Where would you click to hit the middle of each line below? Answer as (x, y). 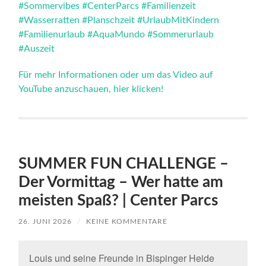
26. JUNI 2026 (45, 222)
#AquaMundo (116, 35)
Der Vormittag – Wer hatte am (121, 183)
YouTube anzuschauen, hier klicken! (91, 89)
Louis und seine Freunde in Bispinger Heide (121, 258)
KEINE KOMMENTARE (127, 222)
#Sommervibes (49, 6)
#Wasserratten (49, 20)
